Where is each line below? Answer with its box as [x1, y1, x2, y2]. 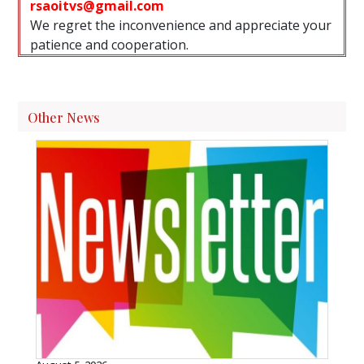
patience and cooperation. [30, 35, 189, 54]
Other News [28, 108, 101, 126]
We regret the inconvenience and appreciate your [30, 15, 332, 34]
